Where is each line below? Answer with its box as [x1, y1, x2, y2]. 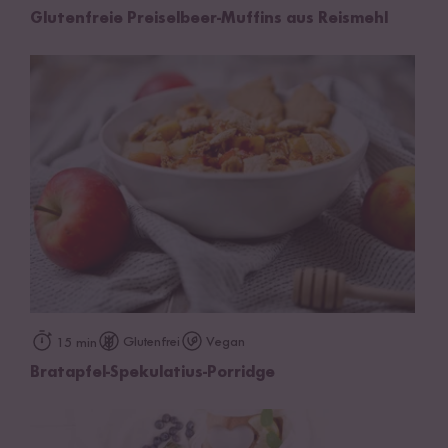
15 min [56, 335, 97, 350]
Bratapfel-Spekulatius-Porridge [30, 364, 275, 381]
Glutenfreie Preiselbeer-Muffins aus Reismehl [30, 11, 388, 28]
